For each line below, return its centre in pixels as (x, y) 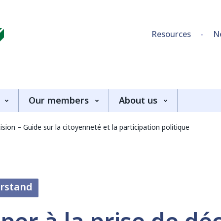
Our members (59, 101)
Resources (171, 34)
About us (138, 101)
